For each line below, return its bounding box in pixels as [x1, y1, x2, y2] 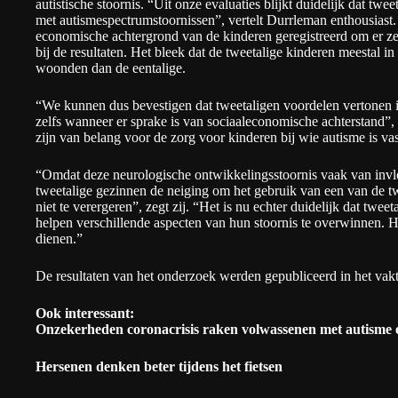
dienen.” [36, 231, 83, 247]
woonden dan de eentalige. [36, 60, 186, 76]
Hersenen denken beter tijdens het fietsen [36, 359, 283, 375]
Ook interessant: [36, 306, 134, 322]
